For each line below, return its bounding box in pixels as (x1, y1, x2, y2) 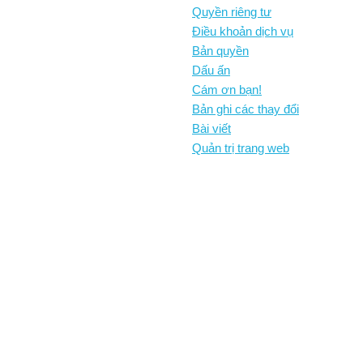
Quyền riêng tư (192, 5, 271, 19)
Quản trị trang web (192, 141, 289, 155)
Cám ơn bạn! (192, 83, 262, 96)
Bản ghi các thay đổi (192, 102, 299, 116)
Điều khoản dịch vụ (192, 24, 293, 38)
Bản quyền (192, 44, 249, 58)
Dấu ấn (192, 63, 230, 77)
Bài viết (192, 122, 231, 135)
